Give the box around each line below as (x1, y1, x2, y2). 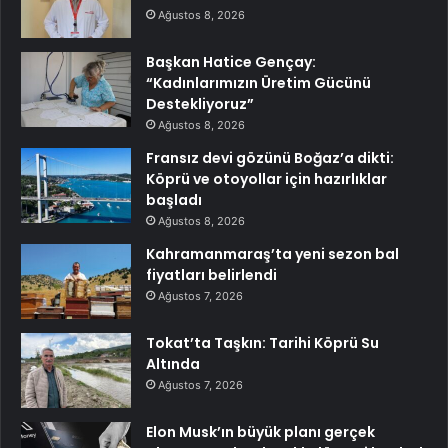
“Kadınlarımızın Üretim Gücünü (146, 72, 371, 93)
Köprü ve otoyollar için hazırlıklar (146, 168, 387, 189)
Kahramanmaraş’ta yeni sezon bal (146, 243, 399, 264)
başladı (146, 189, 202, 210)
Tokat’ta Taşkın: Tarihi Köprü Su (146, 332, 379, 353)
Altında (146, 353, 200, 374)
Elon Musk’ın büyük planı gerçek (146, 421, 375, 442)
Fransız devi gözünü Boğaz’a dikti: (146, 147, 394, 168)
